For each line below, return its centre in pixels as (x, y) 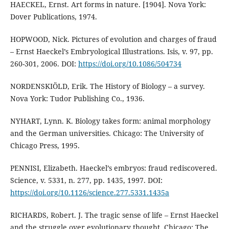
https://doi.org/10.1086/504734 (130, 63)
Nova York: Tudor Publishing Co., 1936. (77, 98)
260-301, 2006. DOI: (44, 63)
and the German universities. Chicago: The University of (107, 133)
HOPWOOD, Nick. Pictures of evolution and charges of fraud (113, 39)
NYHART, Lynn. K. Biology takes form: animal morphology (110, 121)
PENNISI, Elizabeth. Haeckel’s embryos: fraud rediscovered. (113, 168)
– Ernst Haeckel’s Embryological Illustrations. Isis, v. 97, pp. (111, 51)
